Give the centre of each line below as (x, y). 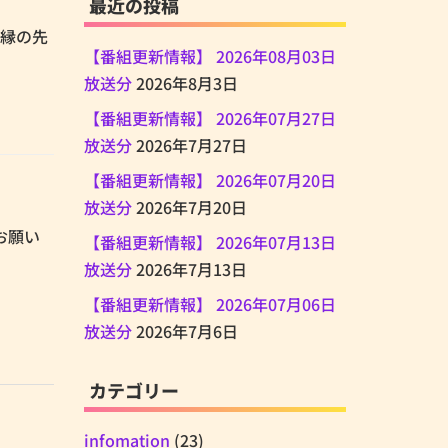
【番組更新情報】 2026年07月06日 (209, 303)
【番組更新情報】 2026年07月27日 (209, 117)
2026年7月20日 (191, 206)
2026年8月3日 (186, 82)
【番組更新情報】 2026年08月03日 (209, 55)
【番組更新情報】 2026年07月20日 (209, 179)
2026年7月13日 (191, 268)
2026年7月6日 (186, 330)
